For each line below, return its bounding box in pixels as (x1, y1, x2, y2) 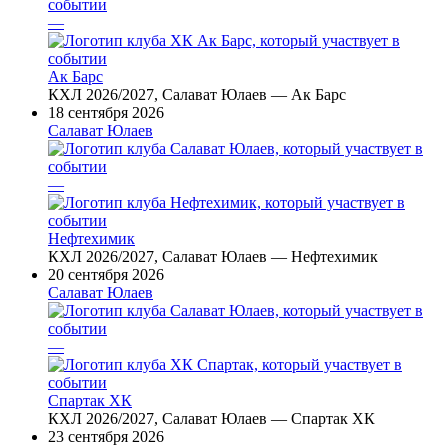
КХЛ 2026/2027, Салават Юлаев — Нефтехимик (48, 248, 378, 266)
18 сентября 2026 (48, 104, 164, 122)
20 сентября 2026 (48, 266, 164, 284)
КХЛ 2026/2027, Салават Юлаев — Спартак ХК (48, 410, 375, 428)
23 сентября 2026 (48, 428, 164, 446)
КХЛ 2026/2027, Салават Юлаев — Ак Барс (48, 86, 346, 104)
